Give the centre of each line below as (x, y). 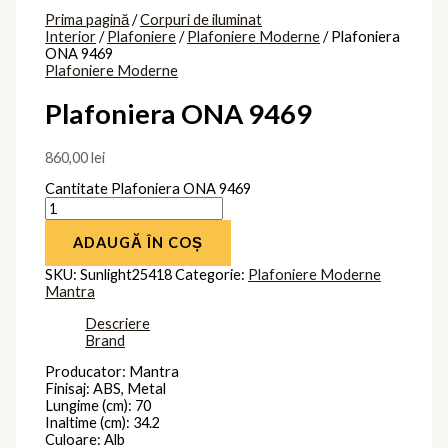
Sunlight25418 (126, 275)
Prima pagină (87, 19)
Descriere (118, 323)
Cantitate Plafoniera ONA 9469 (148, 189)
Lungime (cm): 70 (98, 406)
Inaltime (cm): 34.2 (103, 423)
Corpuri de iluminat (201, 19)
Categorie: (212, 275)
